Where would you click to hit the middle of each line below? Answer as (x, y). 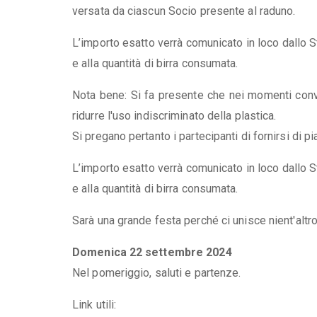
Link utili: (94, 304)
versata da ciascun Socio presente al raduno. (184, 11)
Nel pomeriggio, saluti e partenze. (157, 272)
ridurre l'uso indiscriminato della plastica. (174, 115)
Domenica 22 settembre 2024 (152, 252)
